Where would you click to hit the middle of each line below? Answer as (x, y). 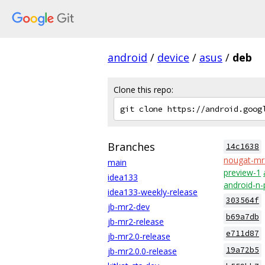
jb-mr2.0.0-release (142, 251)
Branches (131, 147)
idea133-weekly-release (153, 192)
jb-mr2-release (136, 222)
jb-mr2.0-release (139, 236)
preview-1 (242, 172)
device (173, 57)
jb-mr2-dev (129, 207)
